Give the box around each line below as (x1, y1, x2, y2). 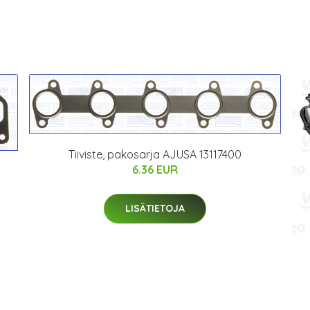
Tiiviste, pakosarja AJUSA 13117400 (69, 147, 241, 162)
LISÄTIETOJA (125, 202, 185, 215)
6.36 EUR (132, 163, 178, 177)
